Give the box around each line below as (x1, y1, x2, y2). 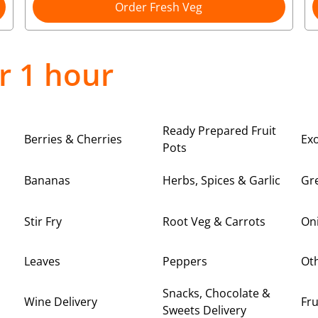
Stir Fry (24, 213, 62, 229)
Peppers (163, 253, 207, 270)
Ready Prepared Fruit (163, 122, 276, 138)
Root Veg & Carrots (163, 213, 265, 229)
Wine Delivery (24, 293, 98, 309)
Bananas (24, 172, 71, 188)
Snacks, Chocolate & (163, 285, 270, 301)
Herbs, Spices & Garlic (163, 172, 280, 188)
